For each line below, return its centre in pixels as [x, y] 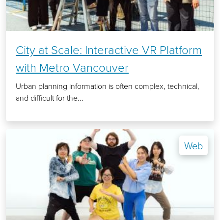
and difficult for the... [50, 98]
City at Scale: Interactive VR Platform [109, 50]
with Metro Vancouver [72, 67]
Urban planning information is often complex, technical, [108, 86]
